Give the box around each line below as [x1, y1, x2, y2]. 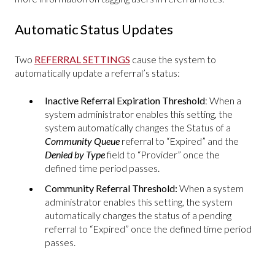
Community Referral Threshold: [45, 182, 179, 194]
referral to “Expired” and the [120, 134, 239, 147]
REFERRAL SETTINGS [34, 53, 130, 66]
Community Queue [45, 134, 120, 147]
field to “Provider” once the [107, 148, 220, 160]
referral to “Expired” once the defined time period [45, 222, 252, 234]
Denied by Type [45, 148, 107, 160]
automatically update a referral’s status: [15, 67, 180, 79]
